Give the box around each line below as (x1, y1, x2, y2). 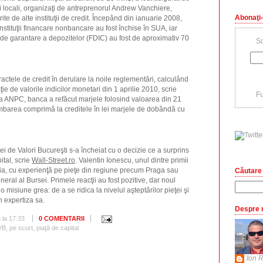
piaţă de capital (36, 224, 79, 231)
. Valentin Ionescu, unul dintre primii (75, 156, 188, 164)
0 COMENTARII (39, 215, 85, 222)
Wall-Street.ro (32, 156, 75, 164)
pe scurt (9, 224, 33, 231)
